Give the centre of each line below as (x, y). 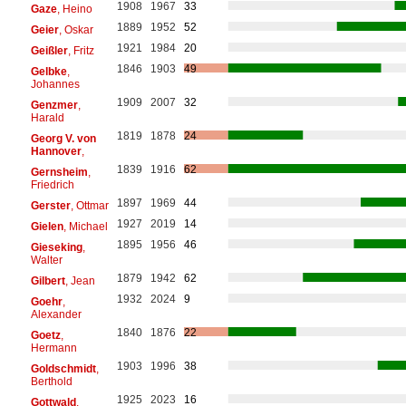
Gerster (50, 205)
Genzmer (54, 105)
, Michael (85, 226)
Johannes (55, 84)
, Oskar (76, 29)
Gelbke (48, 71)
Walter (46, 260)
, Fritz (81, 50)
